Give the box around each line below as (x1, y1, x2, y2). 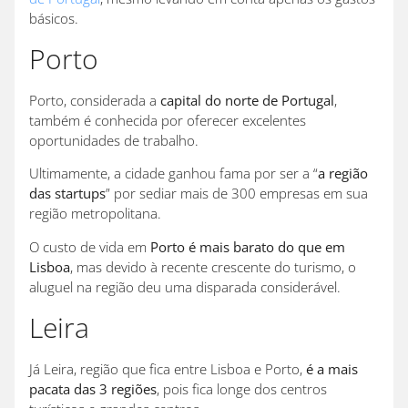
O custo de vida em (29, 237, 150, 256)
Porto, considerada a (29, 91, 160, 110)
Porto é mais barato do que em (150, 237, 345, 256)
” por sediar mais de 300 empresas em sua (106, 184, 368, 203)
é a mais (306, 359, 358, 378)
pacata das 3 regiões (29, 379, 157, 398)
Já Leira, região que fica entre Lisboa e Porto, (29, 359, 306, 378)
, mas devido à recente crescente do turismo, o (70, 257, 356, 276)
